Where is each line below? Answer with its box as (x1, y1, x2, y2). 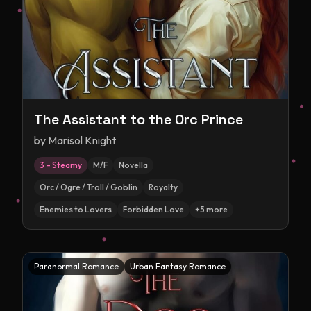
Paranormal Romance (34, 261, 119, 271)
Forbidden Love (123, 204, 184, 215)
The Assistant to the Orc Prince (34, 110, 243, 128)
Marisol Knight (48, 133, 116, 147)
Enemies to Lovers (40, 204, 112, 215)
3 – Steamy (40, 160, 82, 170)
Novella (119, 160, 148, 170)
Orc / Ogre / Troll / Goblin (40, 182, 137, 192)
